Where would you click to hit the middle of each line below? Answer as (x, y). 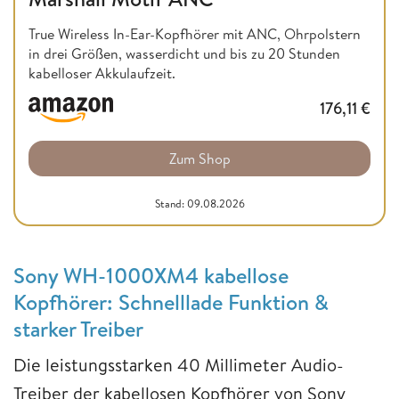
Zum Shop (199, 159)
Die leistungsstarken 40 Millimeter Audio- (179, 365)
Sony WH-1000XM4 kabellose (151, 276)
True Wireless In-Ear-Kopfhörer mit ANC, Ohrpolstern (195, 34)
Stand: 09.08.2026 (199, 204)
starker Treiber (78, 329)
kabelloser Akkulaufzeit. (102, 73)
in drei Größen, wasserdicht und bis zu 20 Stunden (184, 54)
